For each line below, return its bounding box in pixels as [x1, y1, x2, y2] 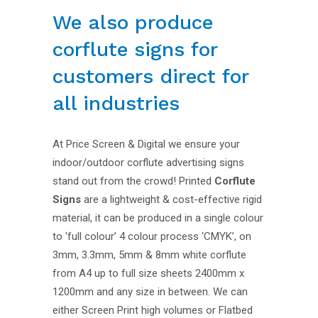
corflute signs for [53, 38, 217, 62]
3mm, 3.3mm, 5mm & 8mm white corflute [53, 248, 246, 262]
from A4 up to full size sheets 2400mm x [53, 267, 244, 280]
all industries [53, 92, 180, 116]
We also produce [53, 11, 213, 35]
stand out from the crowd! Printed [53, 175, 214, 188]
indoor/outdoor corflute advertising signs [53, 156, 244, 170]
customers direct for [53, 65, 248, 89]
